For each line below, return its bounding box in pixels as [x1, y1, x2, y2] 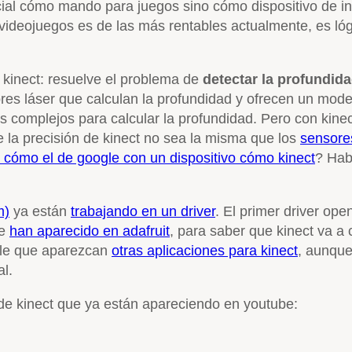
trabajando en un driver [71, 203, 215, 219]
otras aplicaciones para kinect [112, 242, 298, 258]
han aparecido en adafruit [9, 222, 170, 239]
